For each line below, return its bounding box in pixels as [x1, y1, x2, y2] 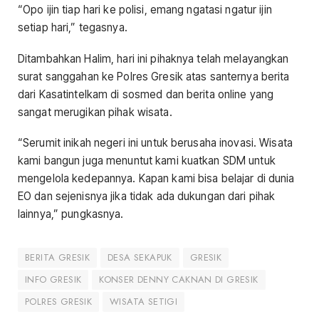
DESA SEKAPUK [108, 250, 172, 264]
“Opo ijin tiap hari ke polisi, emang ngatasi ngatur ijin [18, 3, 272, 17]
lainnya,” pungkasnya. [18, 206, 124, 221]
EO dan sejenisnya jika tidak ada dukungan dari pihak [18, 189, 276, 203]
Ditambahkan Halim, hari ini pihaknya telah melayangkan [18, 51, 289, 66]
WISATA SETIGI [110, 294, 178, 308]
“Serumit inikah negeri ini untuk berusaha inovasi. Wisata [18, 135, 293, 150]
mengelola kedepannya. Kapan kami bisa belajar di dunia [18, 171, 295, 185]
